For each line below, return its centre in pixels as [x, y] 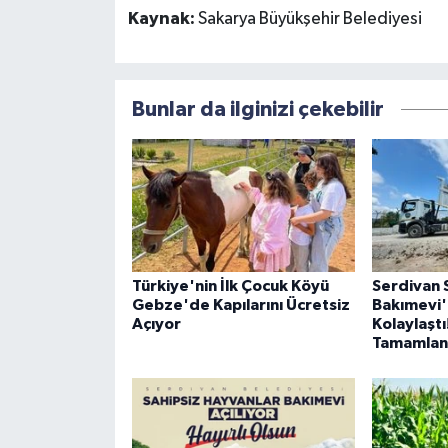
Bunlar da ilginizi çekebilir [257, 109]
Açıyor [156, 323]
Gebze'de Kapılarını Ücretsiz [240, 304]
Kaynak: [162, 18]
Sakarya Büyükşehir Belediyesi [309, 18]
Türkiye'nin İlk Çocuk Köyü [230, 285]
